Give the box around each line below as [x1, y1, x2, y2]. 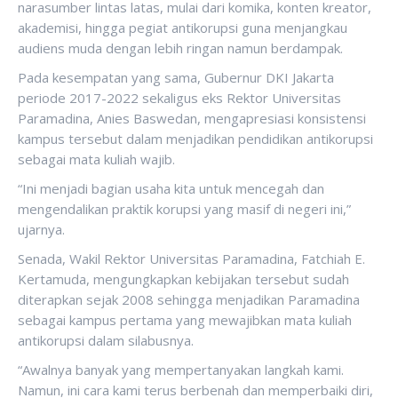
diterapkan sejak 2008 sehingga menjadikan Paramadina [18, 291, 360, 308]
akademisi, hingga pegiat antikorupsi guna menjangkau [18, 19, 347, 36]
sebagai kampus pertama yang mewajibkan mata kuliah [18, 311, 352, 329]
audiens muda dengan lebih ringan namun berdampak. [18, 39, 343, 57]
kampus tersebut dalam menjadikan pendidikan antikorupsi [18, 130, 373, 147]
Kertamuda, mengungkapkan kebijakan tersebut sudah [18, 270, 349, 288]
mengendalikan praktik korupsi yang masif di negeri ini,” [18, 200, 351, 218]
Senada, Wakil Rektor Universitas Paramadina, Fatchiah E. [18, 250, 365, 267]
